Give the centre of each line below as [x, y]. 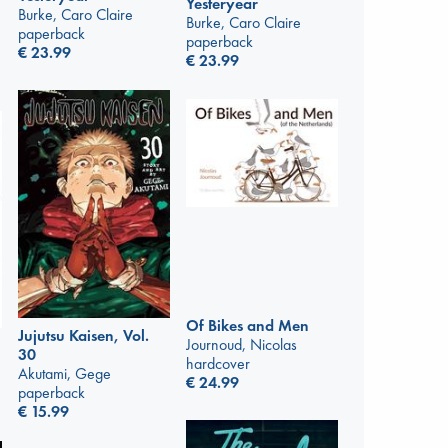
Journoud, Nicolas [241, 344]
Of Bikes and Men [247, 325]
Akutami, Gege [64, 374]
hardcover [218, 363]
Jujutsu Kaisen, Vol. [83, 336]
